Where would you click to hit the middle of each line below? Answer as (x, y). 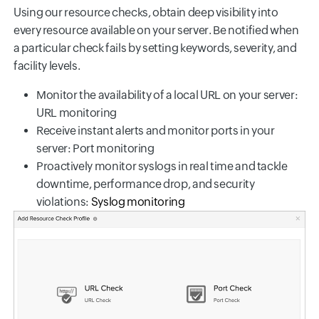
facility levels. (47, 66)
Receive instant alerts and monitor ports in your (156, 131)
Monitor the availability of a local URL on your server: (167, 95)
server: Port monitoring (95, 148)
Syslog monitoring (138, 202)
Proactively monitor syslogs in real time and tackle (162, 166)
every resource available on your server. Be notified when (156, 30)
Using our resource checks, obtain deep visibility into (146, 12)
